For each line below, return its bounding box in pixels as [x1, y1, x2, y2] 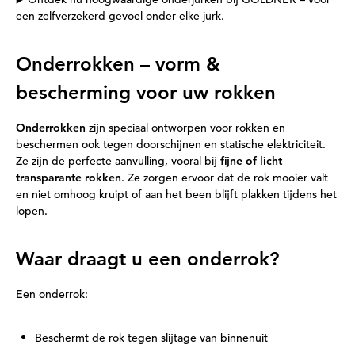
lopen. [16, 204, 48, 218]
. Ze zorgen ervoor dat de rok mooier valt [121, 170, 328, 185]
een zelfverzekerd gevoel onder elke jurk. [16, 9, 224, 23]
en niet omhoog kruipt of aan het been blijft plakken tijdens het [16, 187, 337, 201]
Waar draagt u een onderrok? [16, 247, 279, 270]
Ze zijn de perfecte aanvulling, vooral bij [16, 154, 220, 168]
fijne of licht [220, 154, 282, 168]
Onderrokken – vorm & [16, 52, 220, 75]
